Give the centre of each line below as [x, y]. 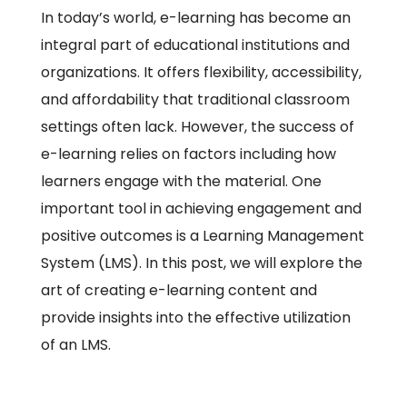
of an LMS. [76, 345]
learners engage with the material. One [181, 182]
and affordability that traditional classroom [195, 100]
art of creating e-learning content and [179, 291]
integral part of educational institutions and [195, 45]
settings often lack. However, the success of [198, 127]
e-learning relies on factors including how [189, 154]
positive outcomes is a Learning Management [203, 236]
